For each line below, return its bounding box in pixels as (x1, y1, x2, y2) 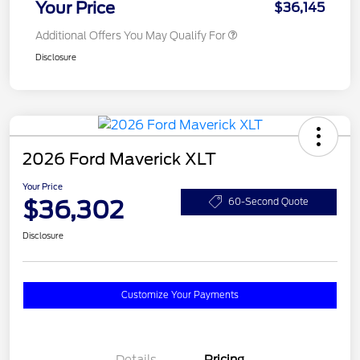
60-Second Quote (228, 195, 309, 207)
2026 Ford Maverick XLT (22, 149, 216, 170)
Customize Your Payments (121, 289, 239, 301)
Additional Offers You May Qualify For (35, 30, 226, 43)
